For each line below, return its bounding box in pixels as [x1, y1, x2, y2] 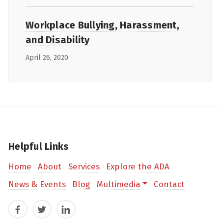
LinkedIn [58, 206, 93, 217]
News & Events [8, 179, 66, 190]
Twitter [34, 206, 62, 217]
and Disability [26, 33, 90, 46]
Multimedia [96, 179, 140, 190]
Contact [154, 179, 185, 190]
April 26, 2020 [26, 53, 68, 62]
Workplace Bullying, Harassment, [26, 19, 179, 31]
